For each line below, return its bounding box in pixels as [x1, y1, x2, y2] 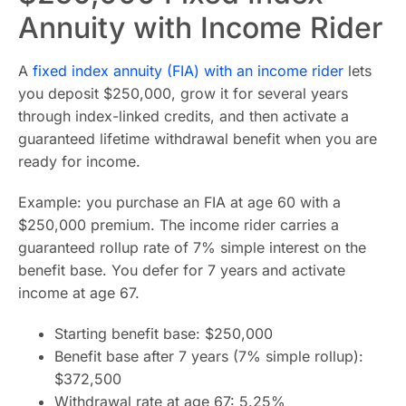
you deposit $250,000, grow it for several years [18, 84, 348, 102]
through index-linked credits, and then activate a [18, 107, 349, 125]
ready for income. [18, 152, 140, 170]
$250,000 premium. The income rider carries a [18, 216, 339, 234]
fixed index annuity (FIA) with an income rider [33, 62, 343, 80]
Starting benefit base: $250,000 [54, 324, 273, 343]
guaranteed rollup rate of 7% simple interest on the [18, 238, 366, 256]
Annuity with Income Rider [18, 10, 382, 45]
